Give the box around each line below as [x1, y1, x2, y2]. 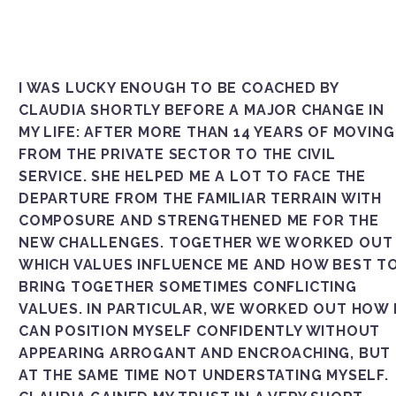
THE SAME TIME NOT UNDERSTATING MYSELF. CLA [19, 366, 389, 384]
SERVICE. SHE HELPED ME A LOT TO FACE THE [19, 167, 366, 185]
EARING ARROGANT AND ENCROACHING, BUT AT [19, 344, 392, 362]
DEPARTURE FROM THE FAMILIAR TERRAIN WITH [19, 189, 382, 207]
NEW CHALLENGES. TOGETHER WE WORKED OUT [19, 233, 393, 251]
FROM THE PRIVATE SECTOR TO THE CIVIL [19, 145, 336, 163]
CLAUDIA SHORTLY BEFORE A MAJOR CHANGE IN [19, 101, 385, 118]
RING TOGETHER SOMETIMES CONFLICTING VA [19, 278, 357, 295]
